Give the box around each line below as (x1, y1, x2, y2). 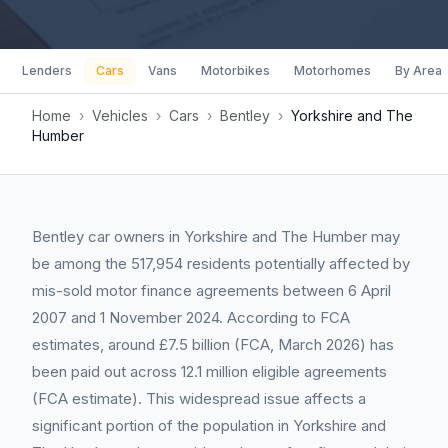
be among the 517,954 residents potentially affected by (32, 254, 410, 273)
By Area (395, 63, 442, 78)
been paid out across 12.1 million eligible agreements (32, 362, 387, 381)
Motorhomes (294, 63, 371, 78)
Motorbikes (201, 63, 270, 78)
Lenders (22, 63, 72, 78)
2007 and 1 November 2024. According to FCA (32, 308, 350, 327)
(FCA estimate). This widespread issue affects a (32, 389, 366, 408)
